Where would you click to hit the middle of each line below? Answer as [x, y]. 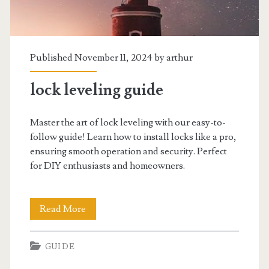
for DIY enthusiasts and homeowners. [107, 165]
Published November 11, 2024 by [98, 57]
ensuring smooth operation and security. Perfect [128, 151]
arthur [179, 57]
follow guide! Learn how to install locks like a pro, [133, 137]
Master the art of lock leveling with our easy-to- [128, 122]
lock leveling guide [96, 90]
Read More [63, 209]
